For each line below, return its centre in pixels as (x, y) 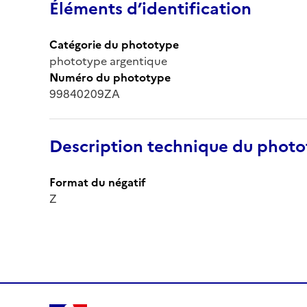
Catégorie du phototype (114, 44)
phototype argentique (108, 61)
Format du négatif (98, 182)
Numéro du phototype (110, 77)
